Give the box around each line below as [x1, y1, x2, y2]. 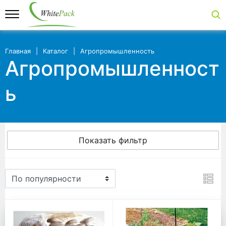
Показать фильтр [79, 135, 147, 145]
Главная [5, 47, 31, 55]
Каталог [43, 47, 69, 55]
